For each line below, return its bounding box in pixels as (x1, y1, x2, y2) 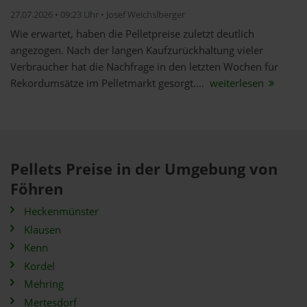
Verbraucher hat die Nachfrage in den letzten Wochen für (10, 60, 278, 74)
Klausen (24, 222, 61, 237)
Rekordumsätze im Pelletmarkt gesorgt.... (10, 76, 207, 90)
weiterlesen (207, 76, 267, 90)
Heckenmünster (24, 204, 99, 219)
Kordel (24, 258, 55, 273)
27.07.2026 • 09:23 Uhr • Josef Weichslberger (10, 9, 185, 21)
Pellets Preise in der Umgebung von (10, 158, 278, 180)
